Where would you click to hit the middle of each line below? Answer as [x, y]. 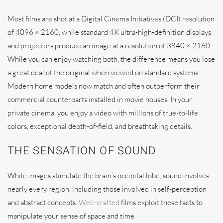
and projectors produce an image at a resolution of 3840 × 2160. [110, 45]
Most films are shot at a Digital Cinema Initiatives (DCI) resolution [111, 18]
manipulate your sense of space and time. [72, 216]
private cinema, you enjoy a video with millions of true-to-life [103, 112]
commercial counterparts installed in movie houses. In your [100, 99]
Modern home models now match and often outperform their [104, 86]
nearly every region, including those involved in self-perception [107, 189]
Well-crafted [99, 202]
